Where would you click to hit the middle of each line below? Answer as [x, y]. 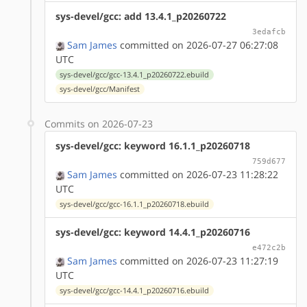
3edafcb [269, 31]
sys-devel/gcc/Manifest [100, 89]
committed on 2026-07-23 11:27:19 [198, 260]
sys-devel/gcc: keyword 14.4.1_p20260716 [153, 232]
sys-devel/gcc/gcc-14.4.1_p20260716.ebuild [135, 290]
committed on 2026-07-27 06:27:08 [198, 45]
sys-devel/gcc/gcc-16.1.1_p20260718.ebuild [135, 204]
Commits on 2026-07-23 [99, 123]
